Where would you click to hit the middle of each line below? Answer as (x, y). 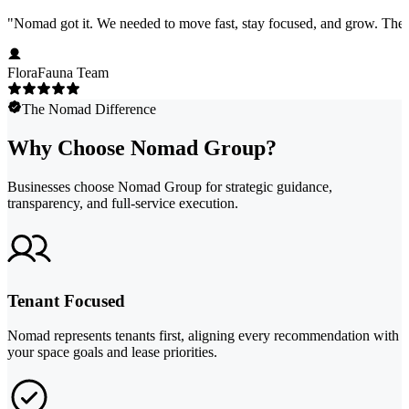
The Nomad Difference (89, 110)
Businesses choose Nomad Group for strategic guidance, (170, 187)
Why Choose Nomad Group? (142, 148)
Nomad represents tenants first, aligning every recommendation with (203, 336)
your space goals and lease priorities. (112, 352)
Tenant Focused (66, 300)
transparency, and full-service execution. (123, 204)
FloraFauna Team (58, 73)
